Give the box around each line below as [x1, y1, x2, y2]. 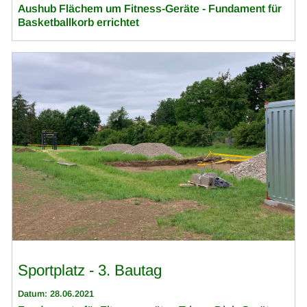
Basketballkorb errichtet [18, 16, 140, 28]
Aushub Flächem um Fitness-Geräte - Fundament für [18, 3, 282, 14]
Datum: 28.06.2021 [18, 288, 95, 299]
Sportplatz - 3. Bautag [18, 262, 162, 280]
